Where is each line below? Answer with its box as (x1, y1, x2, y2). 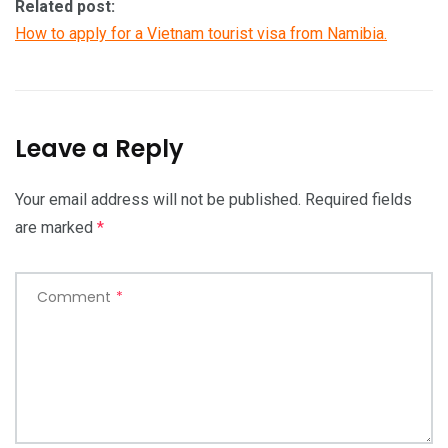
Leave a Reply (15, 131, 184, 165)
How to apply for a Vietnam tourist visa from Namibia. (15, 23, 387, 43)
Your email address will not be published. (15, 189, 301, 209)
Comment (37, 286, 111, 307)
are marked (15, 217, 97, 237)
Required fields (305, 189, 412, 209)
